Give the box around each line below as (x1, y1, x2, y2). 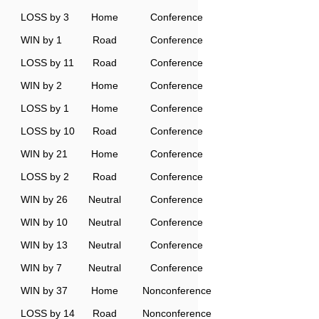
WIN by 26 (21, 194, 68, 205)
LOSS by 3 (21, 11, 69, 23)
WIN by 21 (21, 148, 68, 159)
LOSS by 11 (21, 57, 74, 68)
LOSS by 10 (21, 125, 75, 137)
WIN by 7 (21, 262, 62, 273)
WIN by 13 (21, 239, 68, 251)
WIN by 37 (21, 285, 68, 296)
